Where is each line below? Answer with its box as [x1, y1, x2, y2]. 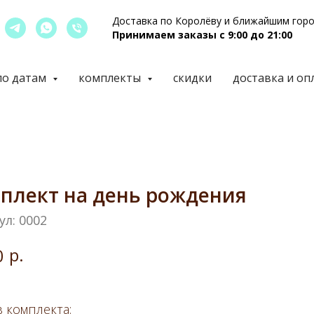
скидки [172, 70, 212, 86]
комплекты [78, 70, 144, 86]
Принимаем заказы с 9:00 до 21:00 [112, 28, 292, 41]
